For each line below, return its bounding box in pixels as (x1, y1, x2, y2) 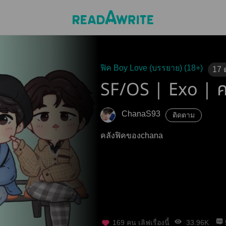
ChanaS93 (122, 109, 160, 118)
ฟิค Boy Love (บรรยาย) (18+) (100, 64, 203, 72)
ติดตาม (173, 111, 195, 119)
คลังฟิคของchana (100, 131, 163, 140)
